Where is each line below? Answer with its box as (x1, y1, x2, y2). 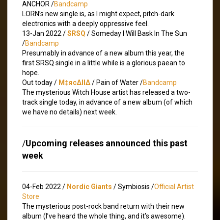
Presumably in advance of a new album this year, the (22, 49, 185, 57)
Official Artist (154, 182, 194, 191)
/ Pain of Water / (90, 78, 143, 86)
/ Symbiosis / (112, 182, 154, 191)
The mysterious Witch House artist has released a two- (22, 88, 191, 96)
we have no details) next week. (22, 108, 117, 116)
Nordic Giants (67, 182, 112, 191)
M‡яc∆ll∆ (58, 78, 90, 86)
